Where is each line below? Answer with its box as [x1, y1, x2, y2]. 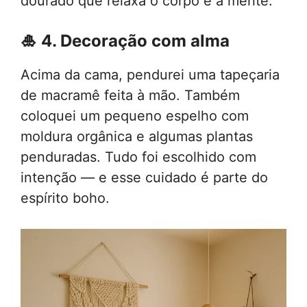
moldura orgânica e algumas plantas [21, 128, 253, 145]
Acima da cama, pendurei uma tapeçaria [21, 66, 280, 84]
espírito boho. [21, 190, 110, 207]
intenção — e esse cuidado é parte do [21, 169, 268, 186]
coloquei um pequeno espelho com [21, 108, 249, 125]
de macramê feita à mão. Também [21, 87, 240, 104]
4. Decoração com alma [41, 31, 230, 51]
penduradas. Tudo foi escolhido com [21, 149, 256, 166]
